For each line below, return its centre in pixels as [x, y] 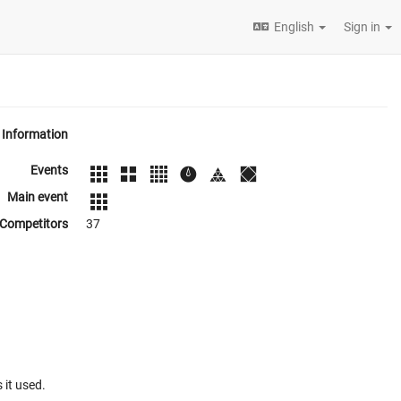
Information [35, 134]
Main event [38, 197]
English [294, 27]
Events [49, 170]
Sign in [363, 27]
